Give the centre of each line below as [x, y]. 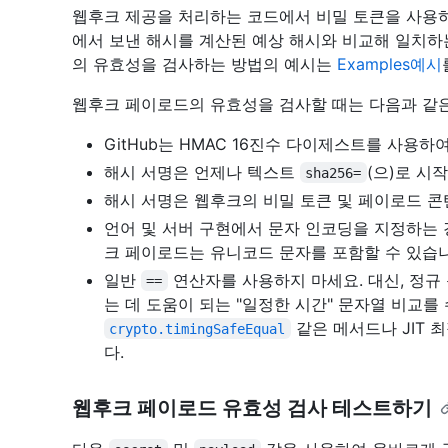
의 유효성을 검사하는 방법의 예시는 [204, 63]
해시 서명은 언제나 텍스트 [202, 171]
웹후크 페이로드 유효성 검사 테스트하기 [252, 407]
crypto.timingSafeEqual [197, 328]
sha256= [333, 172]
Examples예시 [389, 63]
